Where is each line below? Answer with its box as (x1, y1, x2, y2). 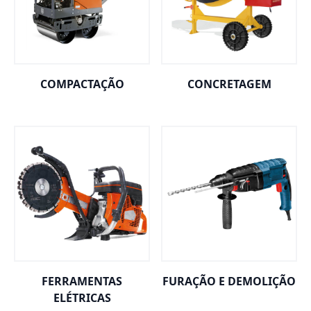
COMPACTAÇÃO (40, 76, 124, 92)
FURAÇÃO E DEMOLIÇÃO (162, 274, 296, 289)
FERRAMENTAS (42, 274, 122, 289)
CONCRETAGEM (187, 76, 271, 92)
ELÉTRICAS (53, 290, 111, 305)
